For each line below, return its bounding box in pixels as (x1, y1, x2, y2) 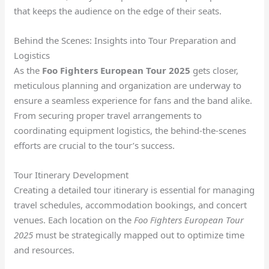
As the (14, 64, 43, 77)
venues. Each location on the (14, 214, 134, 226)
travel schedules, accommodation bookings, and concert (14, 199, 247, 211)
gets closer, (190, 64, 239, 77)
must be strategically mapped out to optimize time (33, 229, 245, 241)
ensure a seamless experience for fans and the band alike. (14, 94, 253, 107)
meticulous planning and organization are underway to (14, 79, 242, 92)
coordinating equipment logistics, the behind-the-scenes (14, 124, 247, 137)
